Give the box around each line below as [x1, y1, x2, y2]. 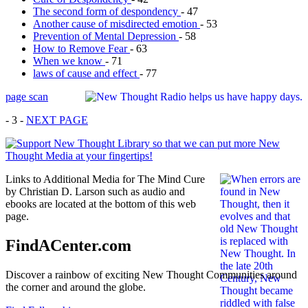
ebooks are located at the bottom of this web [5, 198, 196, 210]
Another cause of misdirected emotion [33, 18, 200, 30]
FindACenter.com [5, 236, 131, 254]
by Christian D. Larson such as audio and [5, 186, 185, 198]
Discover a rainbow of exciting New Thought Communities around [5, 268, 297, 280]
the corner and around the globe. [5, 280, 146, 293]
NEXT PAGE [26, 114, 88, 126]
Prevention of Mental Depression [33, 30, 179, 43]
